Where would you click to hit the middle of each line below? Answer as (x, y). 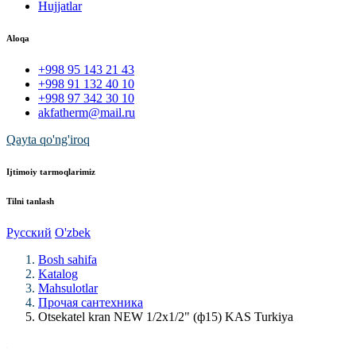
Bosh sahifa (68, 259)
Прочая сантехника (91, 302)
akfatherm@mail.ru (87, 112)
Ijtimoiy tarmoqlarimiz (51, 171)
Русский (29, 232)
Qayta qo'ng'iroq (48, 139)
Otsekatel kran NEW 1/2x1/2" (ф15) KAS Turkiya (166, 316)
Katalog (58, 273)
